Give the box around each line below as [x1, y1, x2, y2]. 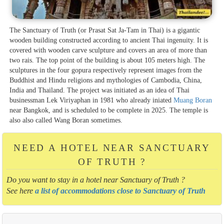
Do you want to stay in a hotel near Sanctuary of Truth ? [6, 175, 185, 184]
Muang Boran [173, 96, 212, 104]
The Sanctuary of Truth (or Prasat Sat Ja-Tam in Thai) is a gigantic [9, 26, 200, 34]
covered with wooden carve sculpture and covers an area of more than [9, 46, 207, 54]
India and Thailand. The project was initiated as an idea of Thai [9, 86, 190, 94]
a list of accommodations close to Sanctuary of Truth [34, 186, 205, 195]
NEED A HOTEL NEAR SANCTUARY [13, 142, 211, 153]
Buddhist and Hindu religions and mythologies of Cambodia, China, [9, 76, 202, 84]
